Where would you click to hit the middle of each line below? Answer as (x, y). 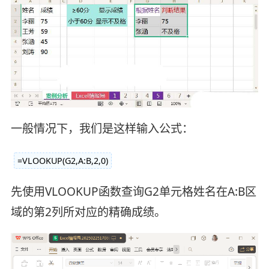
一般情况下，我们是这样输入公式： (102, 128)
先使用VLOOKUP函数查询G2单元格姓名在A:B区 (133, 192)
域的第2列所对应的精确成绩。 (88, 212)
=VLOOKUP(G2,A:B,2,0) (62, 160)
